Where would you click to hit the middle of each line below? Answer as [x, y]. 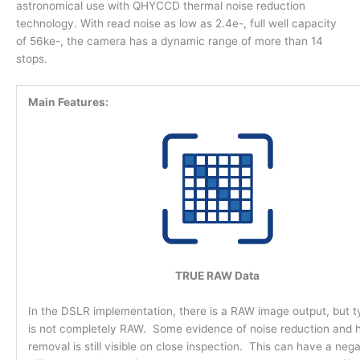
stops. [32, 59]
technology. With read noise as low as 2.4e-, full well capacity [176, 24]
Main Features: [68, 102]
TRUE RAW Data [217, 275]
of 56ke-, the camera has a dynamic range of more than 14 [170, 41]
